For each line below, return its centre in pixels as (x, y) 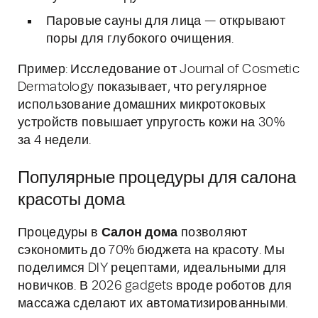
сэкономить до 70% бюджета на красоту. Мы (151, 251)
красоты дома (71, 200)
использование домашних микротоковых (142, 105)
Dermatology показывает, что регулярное (143, 87)
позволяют (213, 233)
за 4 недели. (55, 141)
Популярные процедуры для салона (157, 178)
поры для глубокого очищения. (140, 39)
